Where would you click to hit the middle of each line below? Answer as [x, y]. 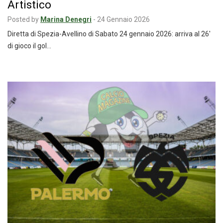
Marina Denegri [66, 19]
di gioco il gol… [29, 46]
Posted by [23, 19]
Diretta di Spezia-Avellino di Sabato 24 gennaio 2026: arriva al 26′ [109, 34]
